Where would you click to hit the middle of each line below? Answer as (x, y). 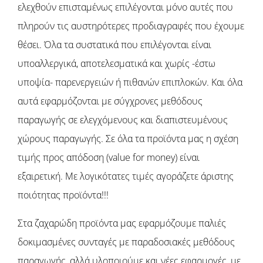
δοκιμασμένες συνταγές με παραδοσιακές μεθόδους (126, 242)
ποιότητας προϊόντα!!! (63, 195)
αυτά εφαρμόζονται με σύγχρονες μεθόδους (110, 101)
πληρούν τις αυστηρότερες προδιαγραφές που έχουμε (131, 26)
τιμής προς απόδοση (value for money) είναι (109, 157)
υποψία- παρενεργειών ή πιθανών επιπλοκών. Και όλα (130, 82)
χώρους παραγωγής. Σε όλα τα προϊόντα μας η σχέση (128, 138)
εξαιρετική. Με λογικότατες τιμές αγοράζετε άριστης (126, 176)
